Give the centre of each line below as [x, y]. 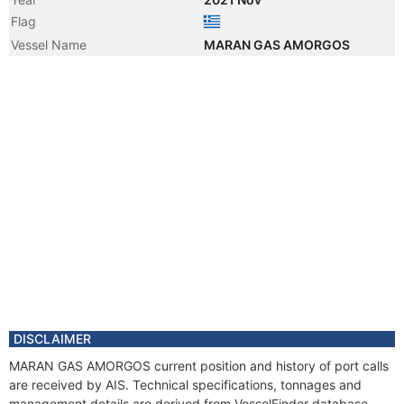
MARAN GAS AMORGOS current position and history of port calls [199, 366]
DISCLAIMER [52, 339]
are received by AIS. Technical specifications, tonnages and [185, 385]
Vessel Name [49, 45]
